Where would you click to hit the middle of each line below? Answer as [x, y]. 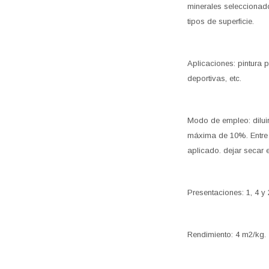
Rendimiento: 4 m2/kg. [227, 235]
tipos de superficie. [221, 22]
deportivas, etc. [214, 79]
